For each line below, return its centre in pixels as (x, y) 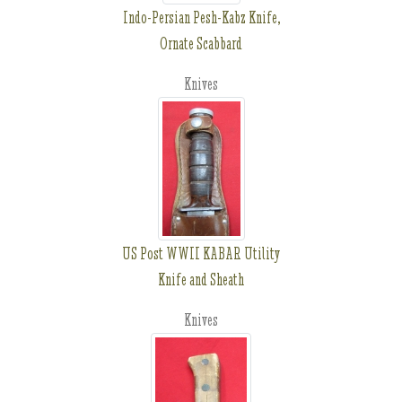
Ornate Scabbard (201, 44)
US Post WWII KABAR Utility (201, 253)
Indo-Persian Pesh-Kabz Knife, (201, 17)
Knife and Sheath (201, 280)
